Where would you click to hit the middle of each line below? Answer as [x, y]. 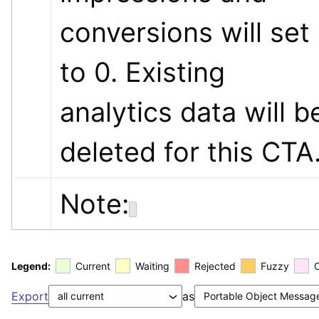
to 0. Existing [142, 72]
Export [30, 296]
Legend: [31, 266]
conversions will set [185, 32]
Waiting [152, 266]
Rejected [215, 266]
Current [93, 266]
